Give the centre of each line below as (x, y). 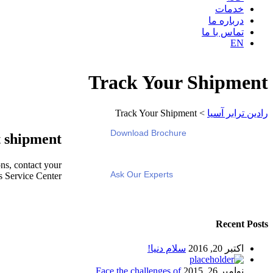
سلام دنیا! (167, 248)
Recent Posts (242, 224)
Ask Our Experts (141, 174)
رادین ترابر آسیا (238, 113)
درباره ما (226, 20)
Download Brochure (148, 133)
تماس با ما (223, 32)
